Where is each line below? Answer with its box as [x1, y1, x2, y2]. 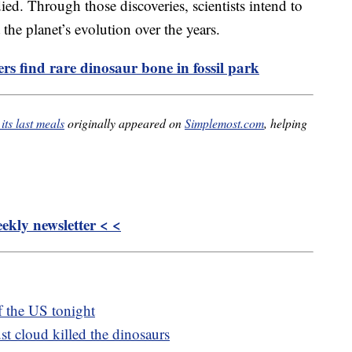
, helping [264, 114, 307, 131]
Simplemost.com [185, 114, 264, 131]
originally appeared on [64, 114, 185, 131]
